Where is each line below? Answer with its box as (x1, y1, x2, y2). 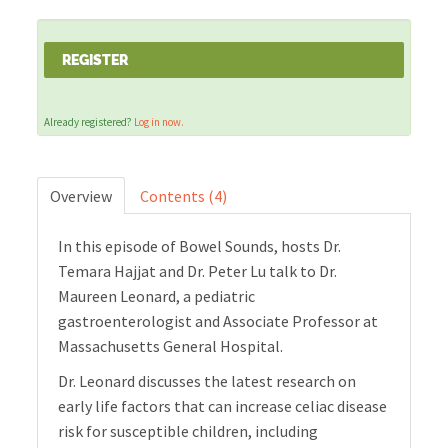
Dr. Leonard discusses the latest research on (58, 371, 357, 392)
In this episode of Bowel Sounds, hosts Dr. (58, 236, 342, 257)
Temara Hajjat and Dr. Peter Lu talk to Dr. (58, 261, 338, 282)
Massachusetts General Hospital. (58, 336, 287, 357)
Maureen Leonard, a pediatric (58, 286, 256, 307)
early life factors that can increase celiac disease (58, 396, 388, 417)
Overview (50, 186, 113, 207)
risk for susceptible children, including (58, 421, 319, 442)
